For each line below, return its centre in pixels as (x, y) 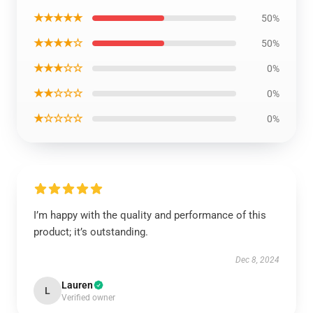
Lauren (77, 285)
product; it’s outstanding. (91, 232)
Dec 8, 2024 (257, 260)
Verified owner (88, 298)
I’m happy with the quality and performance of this (150, 215)
